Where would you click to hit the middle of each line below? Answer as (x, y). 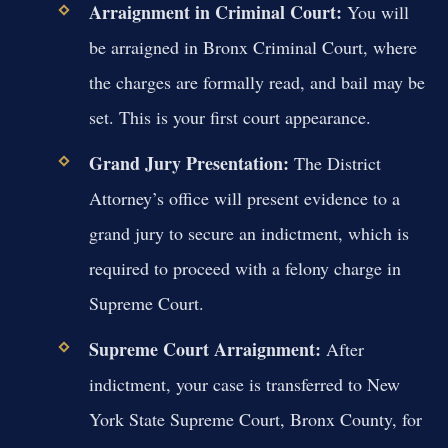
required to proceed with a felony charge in (244, 267)
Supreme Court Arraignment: (204, 348)
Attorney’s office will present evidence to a (244, 197)
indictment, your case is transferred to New (244, 383)
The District (334, 162)
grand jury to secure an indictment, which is (248, 232)
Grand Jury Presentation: (188, 162)
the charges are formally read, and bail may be (256, 81)
